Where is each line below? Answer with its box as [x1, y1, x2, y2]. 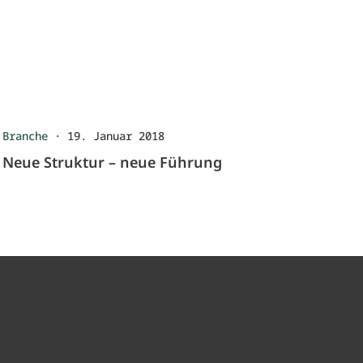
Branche [2, 128, 48, 143]
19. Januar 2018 [66, 128, 164, 143]
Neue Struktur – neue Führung [2, 152, 222, 172]
